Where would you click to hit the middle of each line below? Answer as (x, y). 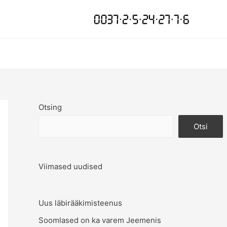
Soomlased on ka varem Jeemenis (100, 220)
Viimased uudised (70, 166)
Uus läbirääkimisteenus (80, 203)
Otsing (50, 107)
